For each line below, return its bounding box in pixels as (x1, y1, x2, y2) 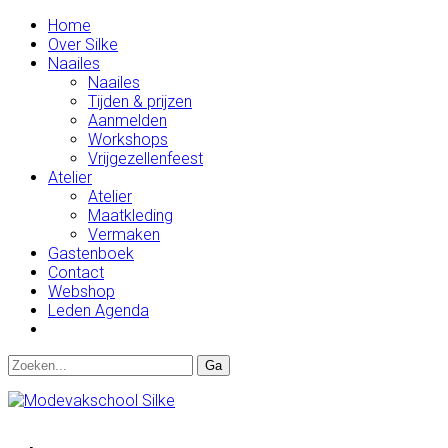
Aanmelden (88, 111, 167, 130)
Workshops (88, 130, 168, 149)
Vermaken (88, 225, 160, 244)
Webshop (48, 282, 115, 301)
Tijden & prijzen (88, 92, 192, 111)
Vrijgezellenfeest (88, 149, 203, 168)
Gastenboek (48, 244, 134, 263)
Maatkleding (88, 206, 173, 225)
